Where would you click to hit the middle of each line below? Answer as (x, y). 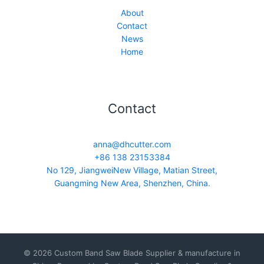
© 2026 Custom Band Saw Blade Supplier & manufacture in (132, 253)
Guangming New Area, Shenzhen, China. (132, 183)
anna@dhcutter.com (132, 144)
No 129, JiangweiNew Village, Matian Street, (132, 170)
